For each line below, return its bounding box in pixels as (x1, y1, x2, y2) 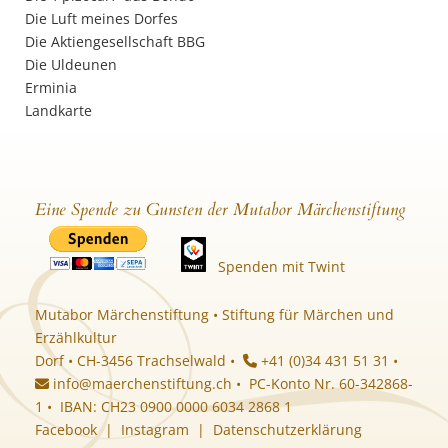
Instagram (121, 420, 189, 439)
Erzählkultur (35, 328, 117, 347)
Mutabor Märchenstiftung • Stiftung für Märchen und (35, 305, 394, 324)
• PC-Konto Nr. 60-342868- (232, 374, 413, 393)
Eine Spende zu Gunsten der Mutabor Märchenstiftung (35, 198, 406, 221)
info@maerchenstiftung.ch (49, 374, 232, 393)
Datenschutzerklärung (213, 420, 362, 439)
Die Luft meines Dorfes (25, 9, 178, 28)
